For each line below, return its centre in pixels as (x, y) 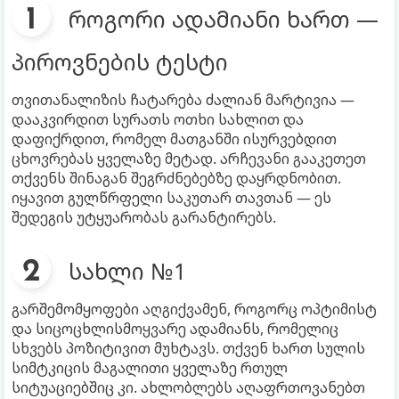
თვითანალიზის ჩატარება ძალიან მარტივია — (183, 99)
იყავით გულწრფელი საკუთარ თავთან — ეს (171, 197)
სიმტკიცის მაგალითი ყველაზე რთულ (150, 367)
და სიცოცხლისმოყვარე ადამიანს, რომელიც (175, 328)
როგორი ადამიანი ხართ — (224, 18)
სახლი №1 (127, 270)
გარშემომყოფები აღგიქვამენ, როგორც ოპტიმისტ (194, 309)
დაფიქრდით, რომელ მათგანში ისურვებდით (174, 138)
